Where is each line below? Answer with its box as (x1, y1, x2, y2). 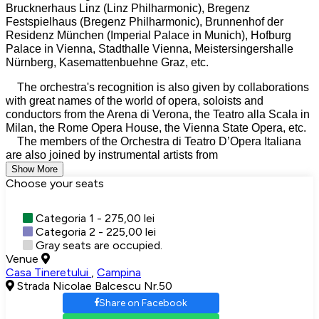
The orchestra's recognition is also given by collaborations (6, 80, 309, 93)
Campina (97, 265, 141, 279)
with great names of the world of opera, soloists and (6, 94, 263, 107)
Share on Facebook (99, 296, 187, 309)
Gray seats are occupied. (33, 238, 162, 252)
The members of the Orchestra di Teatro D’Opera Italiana (6, 135, 301, 147)
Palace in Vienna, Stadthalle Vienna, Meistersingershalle (6, 42, 293, 55)
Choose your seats (6, 176, 104, 190)
